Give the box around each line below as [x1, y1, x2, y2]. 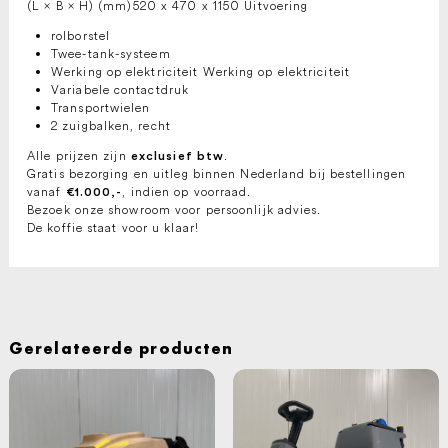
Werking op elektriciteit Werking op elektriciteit [51, 64, 350, 80]
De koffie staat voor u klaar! [27, 220, 199, 236]
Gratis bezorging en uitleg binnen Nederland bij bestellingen [27, 166, 407, 182]
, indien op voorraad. [122, 184, 252, 200]
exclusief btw [130, 150, 225, 163]
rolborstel [51, 28, 110, 44]
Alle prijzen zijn [27, 148, 131, 164]
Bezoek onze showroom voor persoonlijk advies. [27, 202, 322, 218]
